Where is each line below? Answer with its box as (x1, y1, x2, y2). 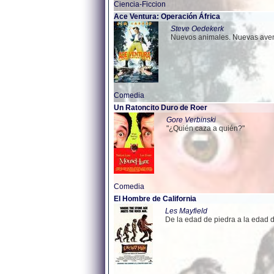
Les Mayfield (165, 207, 207, 215)
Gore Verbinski (166, 116, 216, 124)
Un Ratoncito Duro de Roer (114, 103, 207, 112)
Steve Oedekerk (171, 24, 224, 33)
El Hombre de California (114, 194, 196, 203)
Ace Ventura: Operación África (114, 12, 220, 21)
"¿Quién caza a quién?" (166, 124, 245, 133)
